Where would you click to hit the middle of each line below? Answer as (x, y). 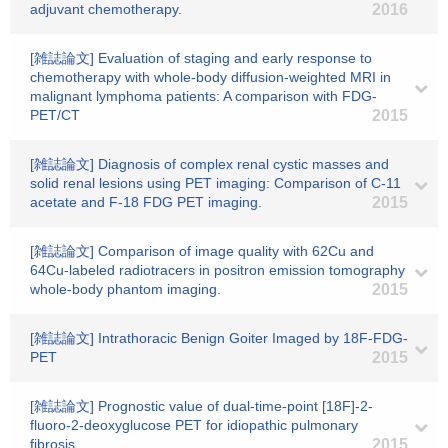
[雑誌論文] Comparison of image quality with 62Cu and (202, 251)
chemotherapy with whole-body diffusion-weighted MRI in (210, 77)
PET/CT (55, 115)
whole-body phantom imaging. (125, 289)
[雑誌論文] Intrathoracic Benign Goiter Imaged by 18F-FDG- (219, 338)
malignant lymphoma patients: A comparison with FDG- (203, 96)
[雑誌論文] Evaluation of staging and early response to (201, 58)
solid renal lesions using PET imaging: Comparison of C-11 (215, 183)
